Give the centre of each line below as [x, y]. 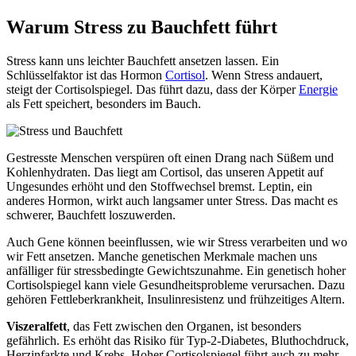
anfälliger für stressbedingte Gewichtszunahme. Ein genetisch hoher [176, 271]
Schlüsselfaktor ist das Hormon [86, 75]
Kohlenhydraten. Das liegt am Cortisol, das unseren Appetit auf [165, 172]
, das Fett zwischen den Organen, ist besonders [184, 327]
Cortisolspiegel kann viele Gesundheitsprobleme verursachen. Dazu [176, 285]
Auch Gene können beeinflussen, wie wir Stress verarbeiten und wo [177, 242]
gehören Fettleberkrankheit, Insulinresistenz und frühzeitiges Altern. [176, 300]
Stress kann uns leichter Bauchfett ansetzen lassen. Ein [143, 61]
